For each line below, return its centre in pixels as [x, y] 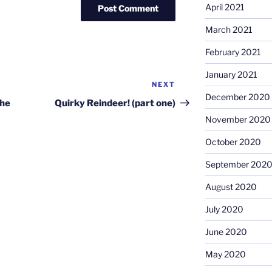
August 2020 [231, 187]
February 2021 [233, 52]
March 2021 [229, 30]
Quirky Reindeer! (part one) [115, 104]
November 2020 [238, 120]
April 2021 [225, 7]
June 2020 [226, 232]
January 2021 [231, 75]
